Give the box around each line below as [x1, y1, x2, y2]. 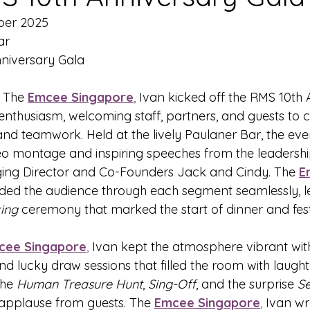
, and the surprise [196, 276, 298, 292]
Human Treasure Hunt [17, 276, 143, 292]
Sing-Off [148, 276, 196, 292]
